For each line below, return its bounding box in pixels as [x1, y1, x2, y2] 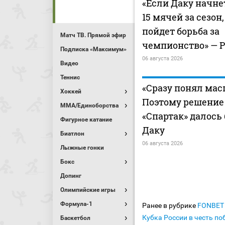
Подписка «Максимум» [60, 46, 127, 53]
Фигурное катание [60, 116, 112, 123]
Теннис [60, 74, 80, 81]
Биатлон [60, 130, 84, 137]
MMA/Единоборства [60, 102, 119, 109]
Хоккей [60, 88, 81, 95]
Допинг [60, 172, 81, 179]
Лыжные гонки [60, 144, 104, 151]
